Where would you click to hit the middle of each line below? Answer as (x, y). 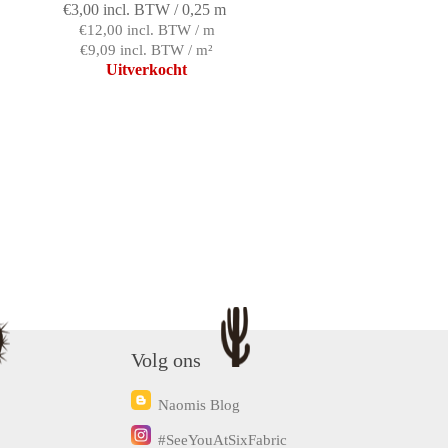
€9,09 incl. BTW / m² (147, 50)
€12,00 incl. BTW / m (146, 30)
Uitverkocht (147, 70)
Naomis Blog (199, 405)
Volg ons (166, 360)
